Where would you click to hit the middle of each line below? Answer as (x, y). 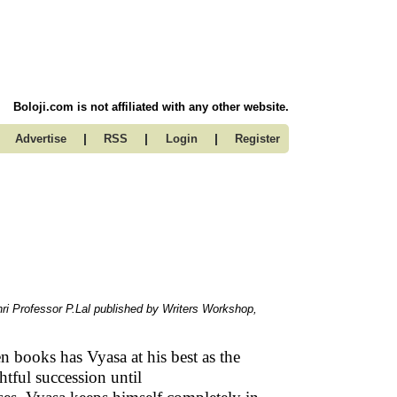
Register (257, 139)
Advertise (40, 139)
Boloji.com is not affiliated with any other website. (151, 107)
